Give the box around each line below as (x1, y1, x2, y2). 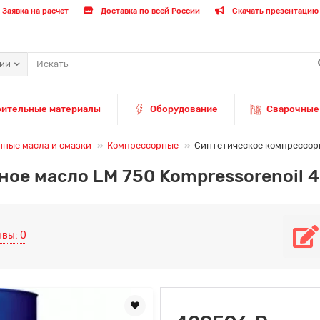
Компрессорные (107, 139, 179, 151)
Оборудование (149, 103, 218, 114)
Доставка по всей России (99, 6, 200, 16)
